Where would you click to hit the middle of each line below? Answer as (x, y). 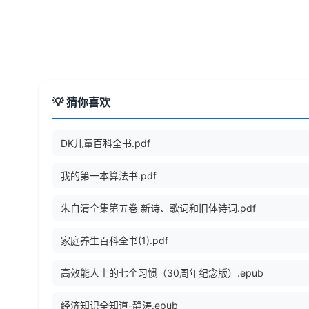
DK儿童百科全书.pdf (106, 143)
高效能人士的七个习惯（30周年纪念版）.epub (162, 273)
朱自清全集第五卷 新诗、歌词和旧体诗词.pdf (158, 208)
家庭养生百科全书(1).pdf (114, 241)
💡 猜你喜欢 (81, 102)
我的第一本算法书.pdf (109, 176)
